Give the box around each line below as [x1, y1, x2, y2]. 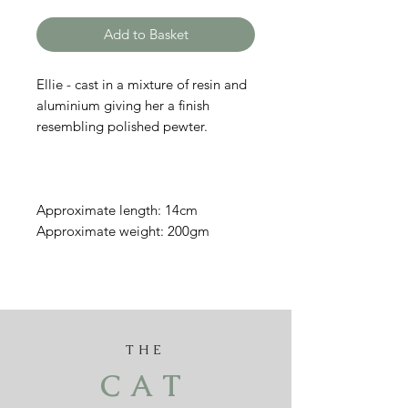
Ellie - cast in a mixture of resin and [36, 76, 247, 93]
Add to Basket [103, 25, 189, 43]
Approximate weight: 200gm [36, 222, 209, 240]
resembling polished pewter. [36, 117, 208, 135]
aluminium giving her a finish [36, 97, 209, 114]
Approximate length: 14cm [36, 201, 198, 219]
